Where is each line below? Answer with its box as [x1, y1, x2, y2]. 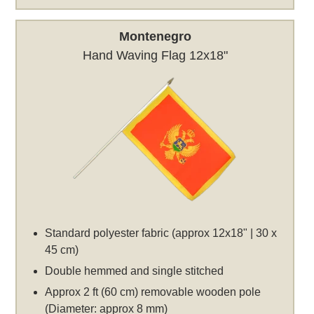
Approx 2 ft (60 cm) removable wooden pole [45, 286, 261, 299]
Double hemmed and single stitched [45, 265, 224, 278]
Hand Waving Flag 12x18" [82, 48, 228, 63]
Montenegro [118, 29, 191, 44]
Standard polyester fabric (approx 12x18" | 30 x [45, 227, 278, 240]
